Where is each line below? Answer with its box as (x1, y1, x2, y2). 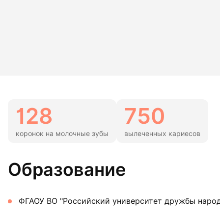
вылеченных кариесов (124, 129, 200, 137)
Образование (8, 158, 126, 180)
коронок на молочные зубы (16, 129, 109, 137)
